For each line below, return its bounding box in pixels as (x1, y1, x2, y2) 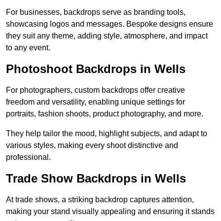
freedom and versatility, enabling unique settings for (6, 98, 185, 107)
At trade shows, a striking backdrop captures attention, (6, 195, 194, 204)
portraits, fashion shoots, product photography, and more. (6, 110, 203, 118)
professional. (6, 153, 51, 162)
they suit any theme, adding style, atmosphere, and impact (6, 32, 208, 40)
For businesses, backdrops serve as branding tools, (6, 8, 185, 17)
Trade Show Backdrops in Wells (6, 172, 186, 185)
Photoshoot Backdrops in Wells (6, 62, 185, 76)
